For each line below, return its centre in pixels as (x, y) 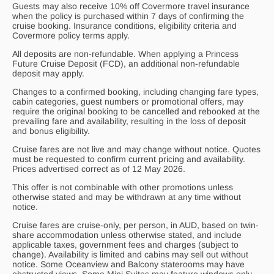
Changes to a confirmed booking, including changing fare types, (135, 91)
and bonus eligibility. (51, 131)
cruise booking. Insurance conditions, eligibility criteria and (124, 25)
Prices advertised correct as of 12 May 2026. (99, 168)
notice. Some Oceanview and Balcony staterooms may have (128, 264)
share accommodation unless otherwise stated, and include (127, 235)
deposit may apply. (48, 73)
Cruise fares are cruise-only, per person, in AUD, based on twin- (135, 225)
